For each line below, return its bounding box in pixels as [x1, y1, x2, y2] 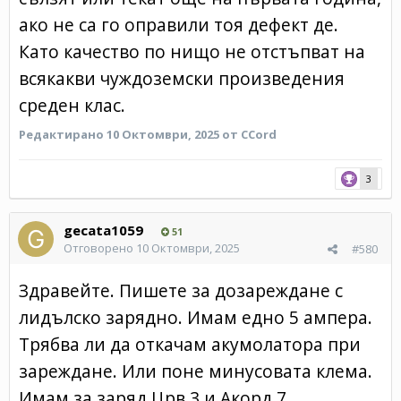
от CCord [222, 125, 277, 142]
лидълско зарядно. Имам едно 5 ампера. [19, 304, 372, 329]
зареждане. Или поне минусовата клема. [19, 358, 372, 383]
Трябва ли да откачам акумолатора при [19, 331, 361, 356]
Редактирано [19, 125, 107, 142]
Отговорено [64, 239, 136, 256]
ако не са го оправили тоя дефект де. [19, 12, 338, 37]
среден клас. [19, 92, 130, 117]
